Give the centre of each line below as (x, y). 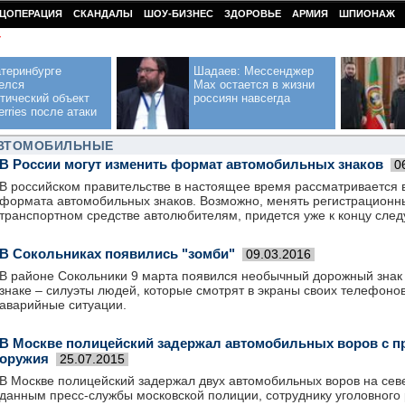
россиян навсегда (242, 98)
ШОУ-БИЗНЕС (179, 14)
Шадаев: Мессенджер (254, 71)
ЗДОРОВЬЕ (253, 14)
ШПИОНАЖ (367, 14)
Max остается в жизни (254, 85)
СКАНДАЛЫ (103, 14)
